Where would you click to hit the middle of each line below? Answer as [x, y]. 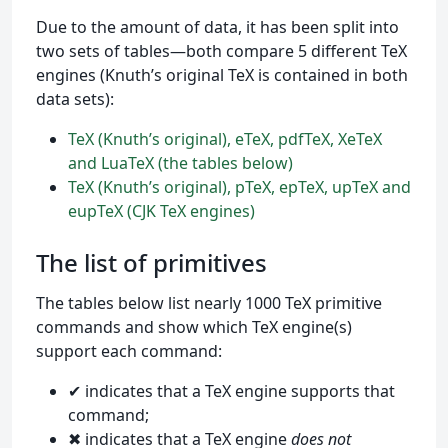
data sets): [75, 99]
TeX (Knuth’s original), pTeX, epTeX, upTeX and [239, 187]
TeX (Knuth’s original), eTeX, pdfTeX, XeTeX [225, 139]
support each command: [129, 351]
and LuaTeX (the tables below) [180, 163]
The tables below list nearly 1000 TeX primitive [209, 303]
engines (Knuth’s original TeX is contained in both [222, 75]
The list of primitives [151, 262]
